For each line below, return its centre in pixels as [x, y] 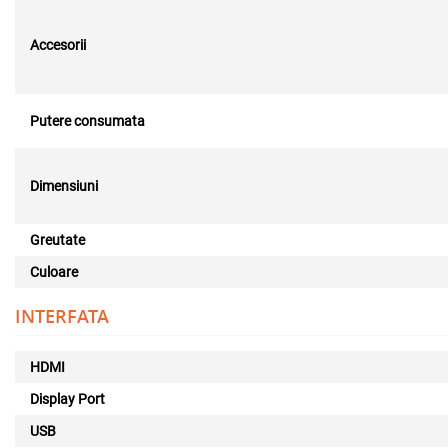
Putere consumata [87, 121]
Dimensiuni [64, 186]
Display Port [67, 399]
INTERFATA [62, 316]
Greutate [57, 240]
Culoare [54, 272]
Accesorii [58, 45]
